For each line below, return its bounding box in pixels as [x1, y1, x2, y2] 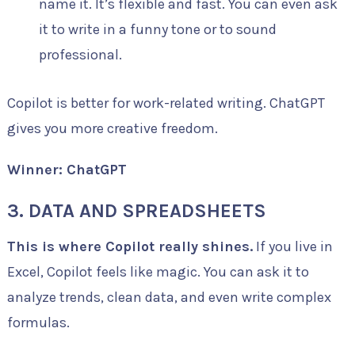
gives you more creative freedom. [6, 119, 218, 137]
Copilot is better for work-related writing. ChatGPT [6, 94, 325, 112]
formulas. [6, 313, 70, 331]
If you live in [252, 237, 333, 255]
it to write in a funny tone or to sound [38, 21, 277, 39]
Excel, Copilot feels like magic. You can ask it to [6, 262, 309, 281]
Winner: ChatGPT [6, 160, 127, 178]
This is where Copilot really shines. [6, 237, 253, 255]
